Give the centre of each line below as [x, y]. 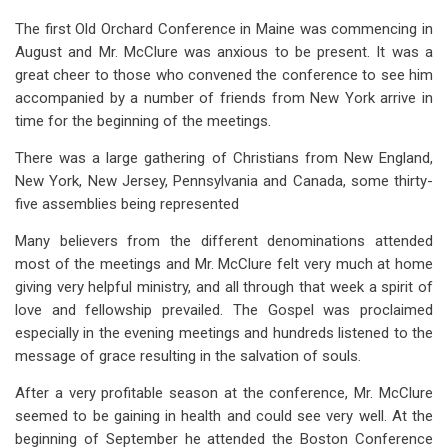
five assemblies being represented [127, 204]
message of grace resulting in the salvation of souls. [188, 356]
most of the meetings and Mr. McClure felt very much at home [224, 264]
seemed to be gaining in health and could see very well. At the [224, 416]
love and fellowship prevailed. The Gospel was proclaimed [224, 310]
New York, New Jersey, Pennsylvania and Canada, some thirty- [224, 181]
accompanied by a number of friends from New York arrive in [224, 98]
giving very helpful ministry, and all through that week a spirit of [224, 287]
